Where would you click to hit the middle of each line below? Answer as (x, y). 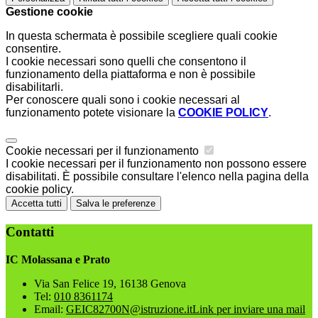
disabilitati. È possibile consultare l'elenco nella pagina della (157, 177)
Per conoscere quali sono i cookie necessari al (123, 100)
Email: (50, 309)
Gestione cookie (49, 12)
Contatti (30, 231)
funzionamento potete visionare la (92, 113)
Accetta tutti (37, 204)
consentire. (33, 49)
